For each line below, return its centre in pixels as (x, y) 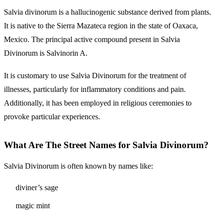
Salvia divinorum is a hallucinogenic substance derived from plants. (108, 12)
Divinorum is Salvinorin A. (46, 53)
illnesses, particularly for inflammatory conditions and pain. (95, 89)
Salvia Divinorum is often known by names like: (78, 166)
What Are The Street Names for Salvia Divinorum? (106, 145)
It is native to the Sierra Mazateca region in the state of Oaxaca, (101, 26)
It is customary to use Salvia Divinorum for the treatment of (95, 75)
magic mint (33, 206)
